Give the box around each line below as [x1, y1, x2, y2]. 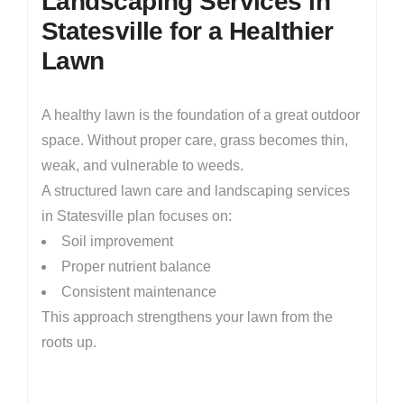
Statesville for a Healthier [41, 17, 334, 45]
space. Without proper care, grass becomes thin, [41, 133, 348, 148]
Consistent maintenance [61, 284, 216, 299]
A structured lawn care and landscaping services [41, 183, 350, 198]
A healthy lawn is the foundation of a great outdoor [41, 107, 360, 123]
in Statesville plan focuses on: [41, 208, 232, 224]
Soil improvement [61, 234, 173, 249]
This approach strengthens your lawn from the [41, 309, 333, 325]
